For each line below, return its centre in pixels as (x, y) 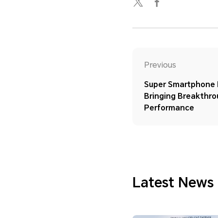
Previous (160, 65)
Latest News (173, 183)
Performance (169, 108)
